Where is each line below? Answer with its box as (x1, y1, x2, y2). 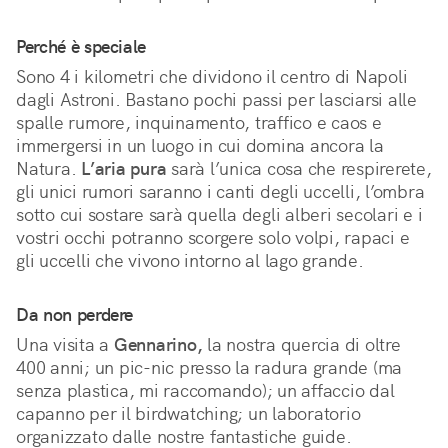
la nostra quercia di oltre (202, 333, 401, 357)
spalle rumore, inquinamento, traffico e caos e (16, 111, 382, 135)
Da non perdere (16, 303, 134, 327)
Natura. (16, 157, 81, 181)
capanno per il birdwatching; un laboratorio (16, 402, 361, 426)
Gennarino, (113, 333, 203, 357)
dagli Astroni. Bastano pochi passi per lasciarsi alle (16, 88, 417, 112)
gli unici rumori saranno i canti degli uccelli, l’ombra (16, 180, 425, 204)
